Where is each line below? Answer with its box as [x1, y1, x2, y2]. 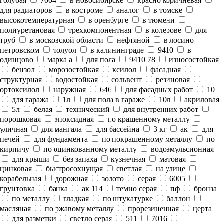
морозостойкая [47, 65, 99, 74]
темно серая [114, 184, 157, 193]
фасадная [148, 65, 181, 74]
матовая [157, 155, 186, 163]
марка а [45, 55, 72, 64]
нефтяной [115, 36, 150, 44]
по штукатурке [101, 194, 153, 203]
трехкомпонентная [66, 26, 131, 34]
